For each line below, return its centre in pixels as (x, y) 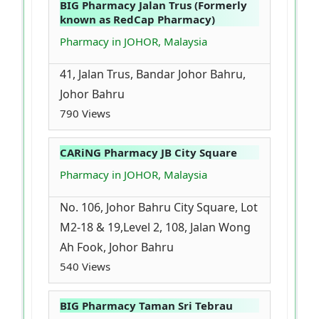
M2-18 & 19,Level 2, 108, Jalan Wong (155, 228)
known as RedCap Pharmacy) (137, 20)
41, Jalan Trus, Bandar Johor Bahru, (153, 74)
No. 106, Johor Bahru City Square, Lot (159, 208)
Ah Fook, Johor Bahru (117, 247)
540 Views (85, 267)
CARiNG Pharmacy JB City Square (148, 153)
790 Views (85, 114)
